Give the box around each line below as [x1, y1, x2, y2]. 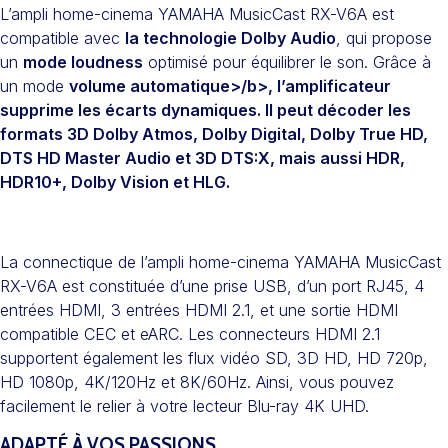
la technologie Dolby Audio [125, 28, 336, 49]
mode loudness [23, 52, 143, 73]
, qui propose [336, 28, 432, 49]
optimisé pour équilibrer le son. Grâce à [143, 52, 431, 73]
